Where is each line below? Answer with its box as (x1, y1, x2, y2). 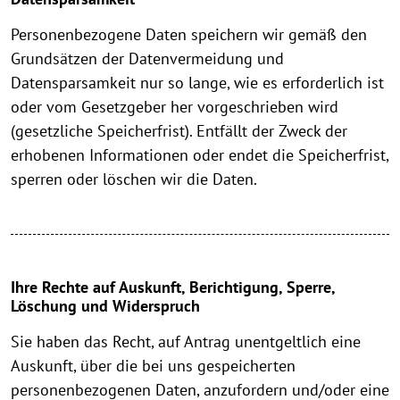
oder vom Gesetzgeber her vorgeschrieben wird (11, 96, 338, 118)
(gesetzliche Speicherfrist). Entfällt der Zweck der (11, 121, 347, 142)
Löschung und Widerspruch (11, 296, 200, 317)
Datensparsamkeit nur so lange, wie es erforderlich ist (11, 72, 384, 94)
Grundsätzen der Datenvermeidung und (11, 48, 284, 70)
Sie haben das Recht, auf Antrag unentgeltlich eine (11, 331, 361, 353)
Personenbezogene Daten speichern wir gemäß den (11, 24, 367, 46)
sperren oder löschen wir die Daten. (11, 169, 257, 190)
